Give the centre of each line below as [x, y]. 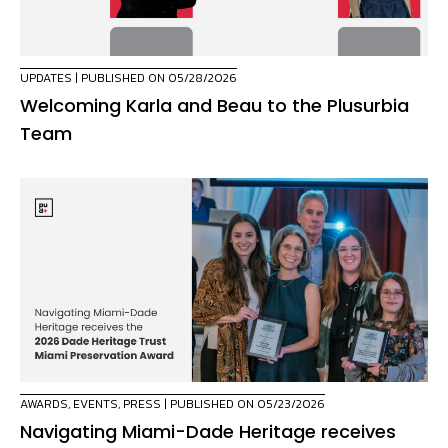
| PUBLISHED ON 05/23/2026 [243, 404]
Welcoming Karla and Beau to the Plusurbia [214, 106]
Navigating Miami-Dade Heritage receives [208, 432]
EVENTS [95, 404]
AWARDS [44, 404]
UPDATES [46, 78]
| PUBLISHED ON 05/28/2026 [154, 78]
